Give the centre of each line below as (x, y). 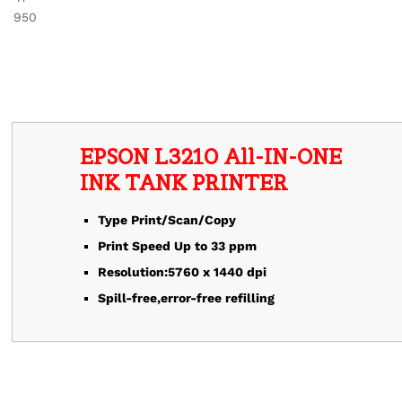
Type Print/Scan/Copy (167, 220)
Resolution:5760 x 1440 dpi (182, 272)
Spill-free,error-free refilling (186, 298)
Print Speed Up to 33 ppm (177, 246)
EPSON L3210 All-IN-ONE (211, 157)
